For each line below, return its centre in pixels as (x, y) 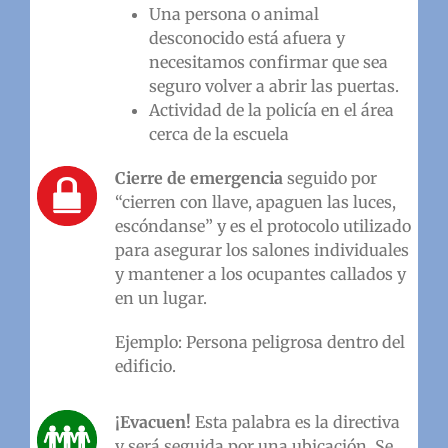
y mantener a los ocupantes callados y (260, 273)
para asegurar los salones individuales (261, 249)
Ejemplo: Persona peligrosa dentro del (259, 341)
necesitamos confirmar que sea (268, 61)
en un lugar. (160, 297)
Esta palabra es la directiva (297, 421)
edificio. (145, 365)
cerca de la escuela (218, 133)
